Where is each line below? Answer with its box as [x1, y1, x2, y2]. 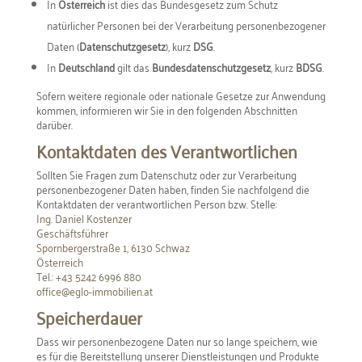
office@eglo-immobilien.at [36, 280, 153, 301]
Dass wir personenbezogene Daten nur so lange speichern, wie [36, 330, 318, 351]
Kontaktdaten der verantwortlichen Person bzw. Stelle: [36, 193, 277, 213]
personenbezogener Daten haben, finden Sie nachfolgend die [36, 179, 309, 199]
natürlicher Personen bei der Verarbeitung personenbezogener [46, 15, 326, 35]
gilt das [114, 57, 152, 77]
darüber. [36, 114, 73, 134]
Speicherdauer [36, 301, 142, 333]
